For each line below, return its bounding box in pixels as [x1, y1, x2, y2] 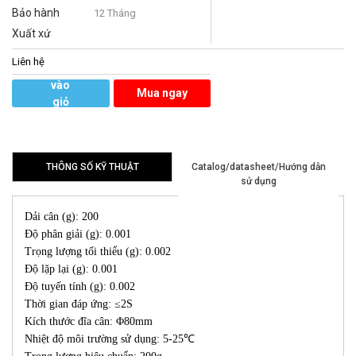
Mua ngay [136, 87, 188, 100]
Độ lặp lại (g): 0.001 [25, 263, 118, 276]
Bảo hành [12, 6, 60, 20]
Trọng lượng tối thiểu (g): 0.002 [25, 246, 171, 258]
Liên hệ [12, 56, 44, 68]
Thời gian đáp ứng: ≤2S [25, 298, 133, 311]
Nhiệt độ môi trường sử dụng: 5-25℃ [25, 333, 195, 346]
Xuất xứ [12, 27, 51, 41]
